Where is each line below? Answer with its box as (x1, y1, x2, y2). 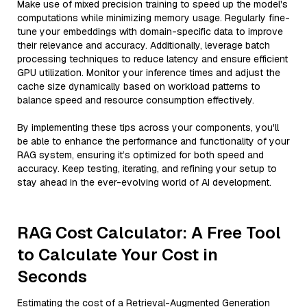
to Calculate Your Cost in (17, 244, 218, 265)
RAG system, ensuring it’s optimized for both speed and (17, 149, 264, 161)
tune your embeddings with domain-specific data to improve (17, 25, 283, 38)
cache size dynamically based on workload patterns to (17, 80, 260, 93)
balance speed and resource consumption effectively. (17, 94, 254, 106)
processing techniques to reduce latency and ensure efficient (17, 53, 288, 65)
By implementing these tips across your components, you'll (17, 121, 279, 134)
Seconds (17, 266, 87, 287)
